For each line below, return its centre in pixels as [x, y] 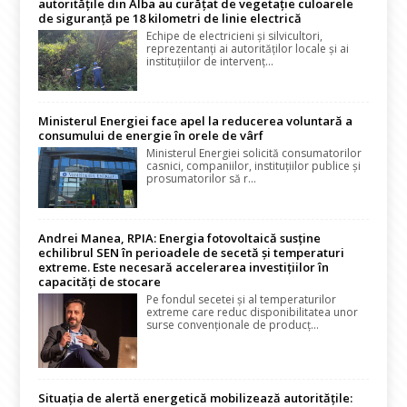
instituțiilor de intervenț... [210, 61]
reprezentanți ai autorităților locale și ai [248, 48]
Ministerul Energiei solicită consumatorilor [254, 153]
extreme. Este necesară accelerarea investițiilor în [184, 268]
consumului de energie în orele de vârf [151, 135]
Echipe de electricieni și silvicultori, [235, 35]
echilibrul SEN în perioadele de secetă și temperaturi [192, 253]
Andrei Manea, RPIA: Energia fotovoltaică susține [180, 238]
